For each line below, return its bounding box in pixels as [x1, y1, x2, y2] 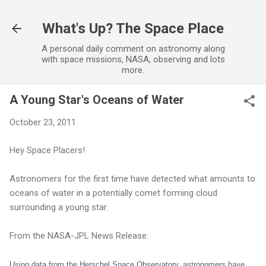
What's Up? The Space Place [42, 20, 224, 37]
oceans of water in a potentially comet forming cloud [9, 187, 217, 198]
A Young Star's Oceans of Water [9, 93, 184, 107]
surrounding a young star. [9, 201, 108, 213]
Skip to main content [93, 9, 173, 20]
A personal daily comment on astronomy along [41, 43, 225, 54]
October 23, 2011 [9, 117, 76, 128]
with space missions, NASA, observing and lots [41, 54, 225, 65]
